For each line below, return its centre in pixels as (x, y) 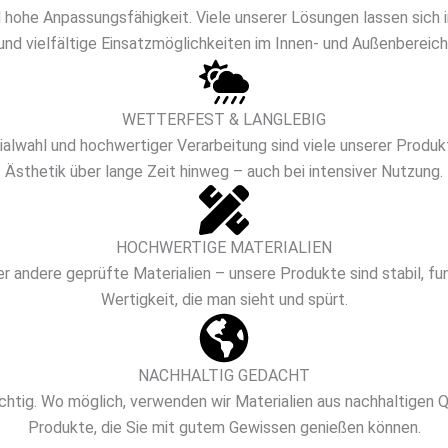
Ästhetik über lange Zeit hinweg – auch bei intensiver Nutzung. (224, 171)
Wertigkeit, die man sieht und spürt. (224, 299)
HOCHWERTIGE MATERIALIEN (224, 247)
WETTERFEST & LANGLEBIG (224, 119)
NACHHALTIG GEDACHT (224, 375)
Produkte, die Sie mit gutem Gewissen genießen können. (224, 427)
